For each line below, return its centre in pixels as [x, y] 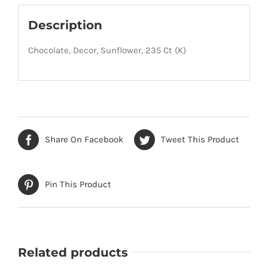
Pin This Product [78, 185]
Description [65, 25]
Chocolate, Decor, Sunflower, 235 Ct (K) [107, 51]
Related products [73, 252]
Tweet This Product [200, 140]
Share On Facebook [84, 140]
